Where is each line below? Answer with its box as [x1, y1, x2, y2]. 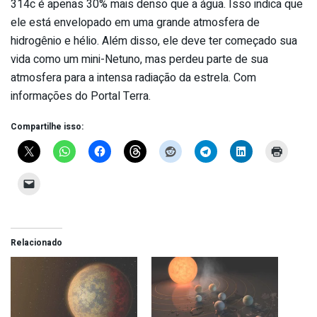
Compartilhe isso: [11, 120, 83, 134]
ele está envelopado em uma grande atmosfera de [11, 14, 260, 32]
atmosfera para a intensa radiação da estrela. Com [11, 69, 256, 87]
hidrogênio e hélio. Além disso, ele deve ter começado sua [11, 33, 297, 50]
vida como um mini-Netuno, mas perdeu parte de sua [11, 51, 268, 69]
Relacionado [11, 236, 62, 250]
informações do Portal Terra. [11, 88, 151, 105]
